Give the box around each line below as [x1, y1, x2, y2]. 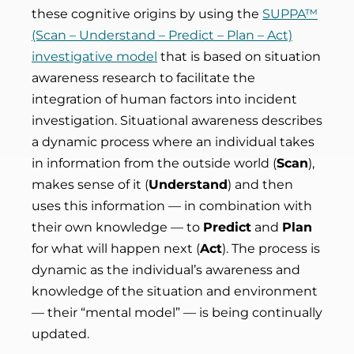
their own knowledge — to [32, 220, 203, 235]
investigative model [32, 49, 157, 64]
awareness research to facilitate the [32, 70, 255, 85]
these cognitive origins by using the [32, 6, 262, 21]
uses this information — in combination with [32, 198, 312, 213]
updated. [32, 326, 89, 341]
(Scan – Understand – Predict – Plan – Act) [32, 28, 292, 43]
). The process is [222, 241, 320, 256]
